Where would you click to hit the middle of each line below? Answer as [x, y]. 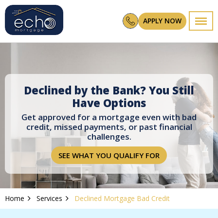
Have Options [109, 103]
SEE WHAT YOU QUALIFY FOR [109, 155]
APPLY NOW [162, 21]
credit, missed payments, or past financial [109, 127]
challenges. [109, 136]
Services [49, 198]
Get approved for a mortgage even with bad [109, 117]
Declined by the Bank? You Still [109, 90]
